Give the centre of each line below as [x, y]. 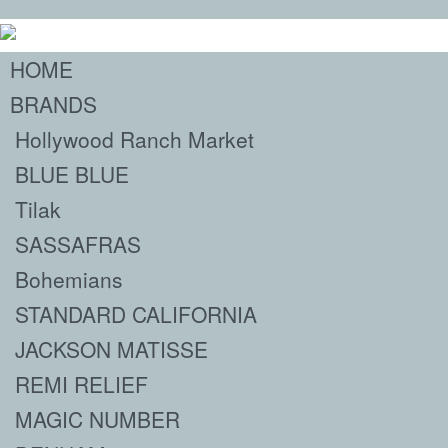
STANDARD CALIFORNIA [136, 314]
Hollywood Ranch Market [134, 139]
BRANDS [53, 104]
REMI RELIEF [81, 384]
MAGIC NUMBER [97, 419]
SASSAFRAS [78, 244]
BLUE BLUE [72, 174]
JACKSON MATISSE [111, 349]
